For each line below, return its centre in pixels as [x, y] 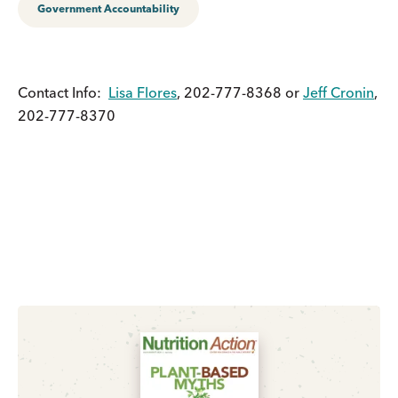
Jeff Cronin [338, 92]
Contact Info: [63, 92]
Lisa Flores [143, 92]
